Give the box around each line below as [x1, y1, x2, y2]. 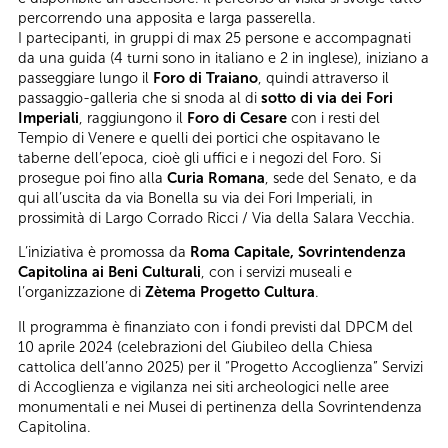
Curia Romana [167, 168, 265, 187]
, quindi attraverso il [258, 68, 389, 87]
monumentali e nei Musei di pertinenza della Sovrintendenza [18, 397, 422, 416]
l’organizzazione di [18, 283, 145, 302]
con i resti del [287, 108, 380, 127]
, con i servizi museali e [201, 263, 352, 282]
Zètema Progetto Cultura [145, 283, 315, 302]
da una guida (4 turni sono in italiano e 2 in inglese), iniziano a [18, 48, 429, 67]
